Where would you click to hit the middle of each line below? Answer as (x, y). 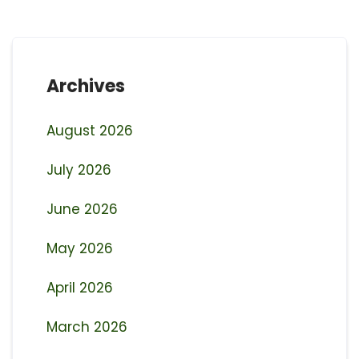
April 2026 (79, 287)
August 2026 (89, 130)
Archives (85, 86)
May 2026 (79, 248)
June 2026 (82, 209)
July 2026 (79, 169)
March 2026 (87, 327)
